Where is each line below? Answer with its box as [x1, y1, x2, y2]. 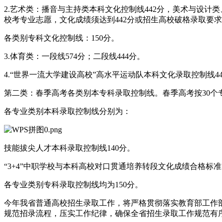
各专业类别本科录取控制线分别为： [4, 107, 131, 115]
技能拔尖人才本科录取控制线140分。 [4, 143, 135, 152]
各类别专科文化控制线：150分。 [4, 33, 119, 42]
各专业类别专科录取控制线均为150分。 [4, 180, 143, 189]
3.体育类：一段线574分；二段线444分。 [4, 52, 145, 60]
